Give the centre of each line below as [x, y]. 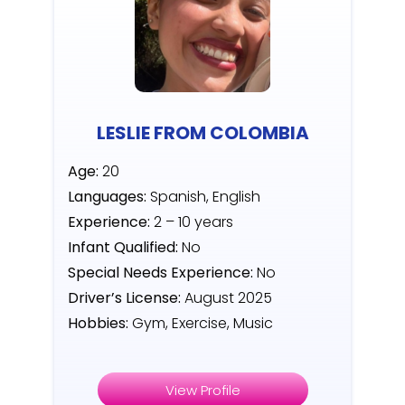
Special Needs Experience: [160, 273]
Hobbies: [98, 324]
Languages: [107, 197]
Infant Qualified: [125, 248]
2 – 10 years [192, 222]
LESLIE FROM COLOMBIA [202, 133]
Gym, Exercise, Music [202, 324]
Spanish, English [203, 197]
